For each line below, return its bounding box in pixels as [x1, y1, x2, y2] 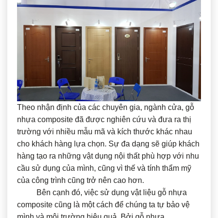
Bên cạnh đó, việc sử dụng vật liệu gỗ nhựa [17, 188, 187, 197]
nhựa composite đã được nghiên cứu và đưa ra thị [17, 115, 191, 124]
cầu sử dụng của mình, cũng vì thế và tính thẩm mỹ [17, 164, 191, 173]
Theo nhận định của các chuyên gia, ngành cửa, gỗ [17, 103, 194, 112]
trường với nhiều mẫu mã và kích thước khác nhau [17, 127, 192, 136]
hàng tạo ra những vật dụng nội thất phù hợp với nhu [17, 152, 199, 161]
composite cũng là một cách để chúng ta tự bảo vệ [17, 200, 190, 209]
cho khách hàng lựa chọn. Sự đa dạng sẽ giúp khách [17, 140, 200, 148]
